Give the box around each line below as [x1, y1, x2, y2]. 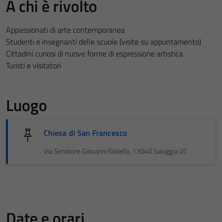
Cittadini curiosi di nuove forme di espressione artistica [6, 47, 183, 59]
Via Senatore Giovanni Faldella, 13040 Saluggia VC [44, 145, 187, 157]
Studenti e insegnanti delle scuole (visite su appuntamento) [6, 35, 201, 48]
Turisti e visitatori [6, 59, 61, 71]
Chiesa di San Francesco [44, 126, 127, 139]
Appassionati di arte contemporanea [6, 23, 125, 36]
